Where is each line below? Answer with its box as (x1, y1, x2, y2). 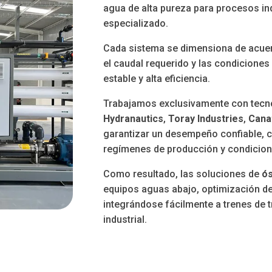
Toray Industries (168, 113, 244, 125)
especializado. (103, 18, 169, 30)
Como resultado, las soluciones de (103, 168, 262, 180)
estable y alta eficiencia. (103, 73, 211, 85)
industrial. (103, 214, 148, 226)
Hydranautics (103, 113, 164, 125)
